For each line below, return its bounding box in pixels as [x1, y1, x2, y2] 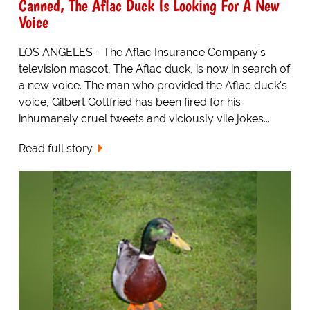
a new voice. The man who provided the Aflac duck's [18, 79, 287, 93]
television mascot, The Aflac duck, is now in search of [18, 62, 290, 76]
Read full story [18, 141, 93, 155]
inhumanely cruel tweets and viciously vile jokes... [18, 112, 270, 126]
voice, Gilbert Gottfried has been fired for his [18, 95, 241, 109]
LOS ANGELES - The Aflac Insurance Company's [18, 46, 266, 60]
